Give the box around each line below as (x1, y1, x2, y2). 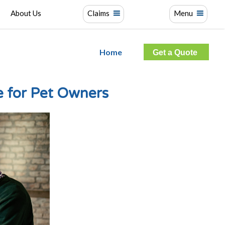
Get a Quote (153, 48, 197, 57)
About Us (11, 8, 41, 18)
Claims (87, 8, 109, 18)
